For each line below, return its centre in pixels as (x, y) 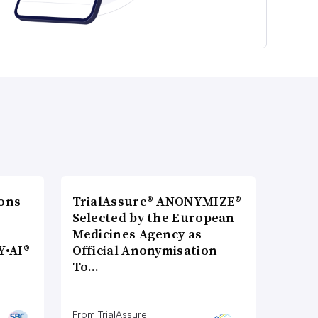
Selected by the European (153, 218)
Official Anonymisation (145, 251)
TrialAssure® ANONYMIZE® (157, 202)
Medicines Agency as (137, 234)
